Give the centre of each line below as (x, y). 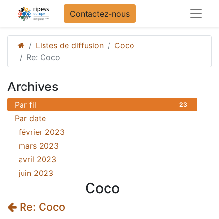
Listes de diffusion (70, 45)
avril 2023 (37, 159)
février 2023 (42, 132)
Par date (30, 118)
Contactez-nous (99, 14)
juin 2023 (36, 173)
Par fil (25, 105)
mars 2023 (39, 146)
